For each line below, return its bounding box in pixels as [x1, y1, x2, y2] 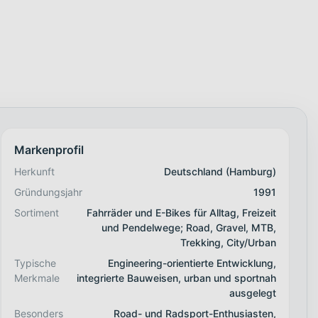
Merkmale [13, 272, 60, 285]
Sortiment [13, 207, 59, 219]
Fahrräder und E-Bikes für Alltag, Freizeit [86, 207, 276, 219]
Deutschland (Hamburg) [163, 165, 276, 178]
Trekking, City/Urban [180, 236, 276, 249]
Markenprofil [13, 143, 84, 158]
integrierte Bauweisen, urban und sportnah [76, 272, 276, 285]
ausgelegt [229, 287, 276, 300]
